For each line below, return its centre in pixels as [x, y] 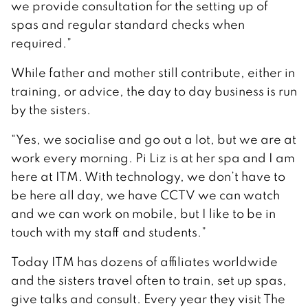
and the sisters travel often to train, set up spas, [149, 280]
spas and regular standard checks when [128, 24]
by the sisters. [51, 109]
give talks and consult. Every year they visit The [148, 298]
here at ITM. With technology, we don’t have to [148, 176]
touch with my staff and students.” [109, 232]
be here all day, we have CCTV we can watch [145, 195]
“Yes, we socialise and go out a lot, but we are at [154, 139]
